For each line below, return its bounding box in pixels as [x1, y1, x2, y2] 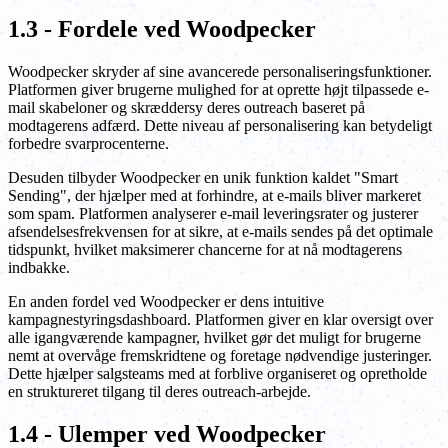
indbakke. [8, 258, 70, 276]
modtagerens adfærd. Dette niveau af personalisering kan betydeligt [8, 116, 432, 134]
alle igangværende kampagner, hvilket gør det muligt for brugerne [8, 328, 421, 346]
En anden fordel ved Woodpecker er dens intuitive [8, 292, 324, 310]
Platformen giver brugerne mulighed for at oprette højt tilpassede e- [8, 80, 429, 98]
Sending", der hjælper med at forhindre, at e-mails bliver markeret [8, 186, 421, 204]
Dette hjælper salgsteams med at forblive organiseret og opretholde [8, 364, 427, 382]
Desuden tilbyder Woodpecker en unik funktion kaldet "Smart [8, 168, 398, 186]
